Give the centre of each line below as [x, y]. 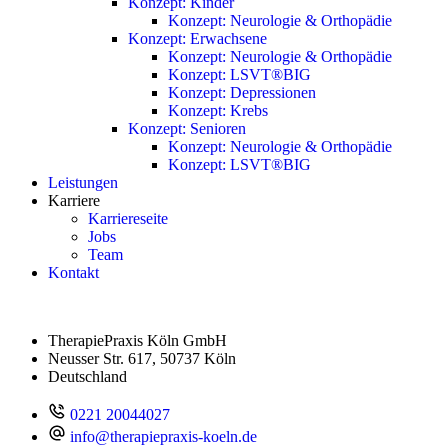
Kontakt [73, 273]
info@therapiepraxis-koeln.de [163, 437]
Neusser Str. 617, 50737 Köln [142, 359]
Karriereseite [128, 219]
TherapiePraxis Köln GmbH [137, 341]
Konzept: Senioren [187, 129]
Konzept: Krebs [218, 111]
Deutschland [87, 377]
